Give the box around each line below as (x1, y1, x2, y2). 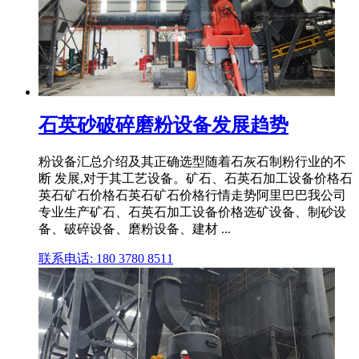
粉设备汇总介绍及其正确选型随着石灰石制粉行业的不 (38, 154, 346, 168)
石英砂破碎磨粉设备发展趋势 (38, 115, 288, 136)
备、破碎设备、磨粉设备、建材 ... (38, 221, 231, 236)
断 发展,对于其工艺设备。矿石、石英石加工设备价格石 (38, 171, 353, 185)
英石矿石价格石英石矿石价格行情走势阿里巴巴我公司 (38, 188, 346, 202)
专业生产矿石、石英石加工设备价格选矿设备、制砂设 (38, 204, 346, 219)
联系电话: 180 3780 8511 (38, 251, 173, 265)
